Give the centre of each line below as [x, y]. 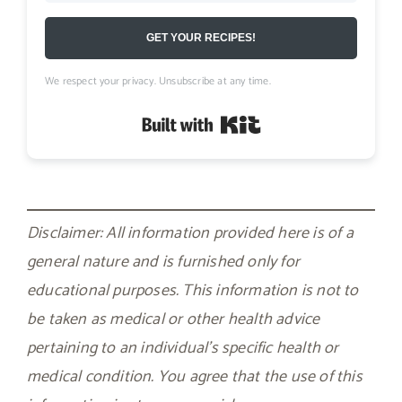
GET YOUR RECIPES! [201, 38]
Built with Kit [305, 122]
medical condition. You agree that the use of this [195, 376]
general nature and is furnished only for [163, 262]
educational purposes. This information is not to [193, 290]
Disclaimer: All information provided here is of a [190, 233]
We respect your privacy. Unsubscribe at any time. [158, 81]
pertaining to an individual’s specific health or [183, 348]
